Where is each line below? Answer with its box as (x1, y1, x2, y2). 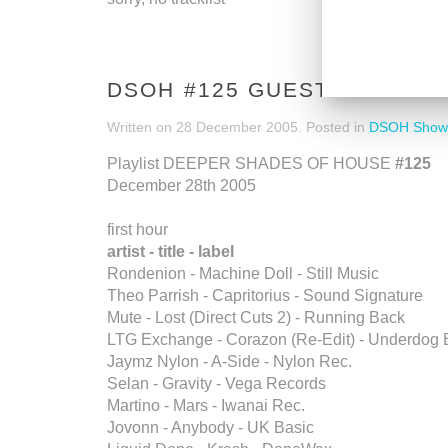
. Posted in (298, 119, 369, 135)
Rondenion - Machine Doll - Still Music (107, 265, 379, 282)
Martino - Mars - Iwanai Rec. (107, 397, 305, 414)
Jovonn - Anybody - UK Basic (107, 419, 314, 436)
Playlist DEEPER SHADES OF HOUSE (107, 155, 395, 172)
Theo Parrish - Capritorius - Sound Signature (107, 287, 423, 304)
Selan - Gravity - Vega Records (107, 375, 326, 392)
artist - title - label (107, 243, 234, 260)
